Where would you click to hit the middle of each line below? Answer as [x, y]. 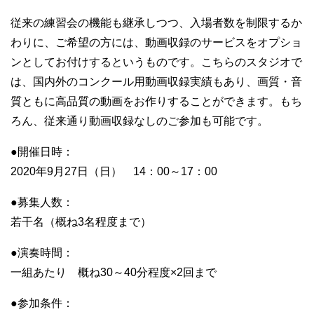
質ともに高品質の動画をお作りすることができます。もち [156, 101]
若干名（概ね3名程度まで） [81, 221]
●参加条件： [42, 303]
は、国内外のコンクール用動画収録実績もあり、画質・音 [156, 81]
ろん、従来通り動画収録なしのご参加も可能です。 [139, 121]
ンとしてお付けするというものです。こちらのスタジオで [156, 62]
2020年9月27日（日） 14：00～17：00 [114, 171]
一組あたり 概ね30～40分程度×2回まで [114, 272]
